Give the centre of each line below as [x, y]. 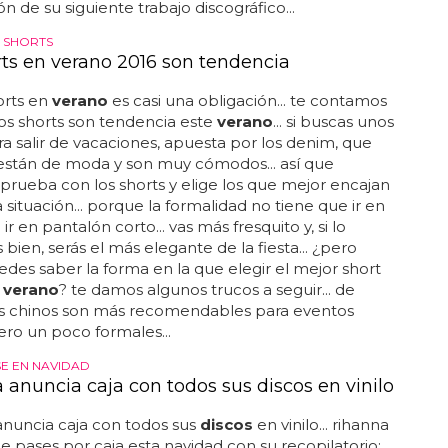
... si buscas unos [333, 121]
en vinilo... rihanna [320, 424]
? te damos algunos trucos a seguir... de [206, 289]
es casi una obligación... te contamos [247, 100]
